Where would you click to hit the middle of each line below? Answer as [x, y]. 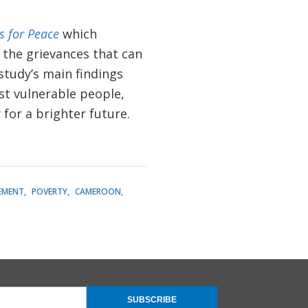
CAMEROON [98, 191]
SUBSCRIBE [152, 299]
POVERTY [49, 191]
